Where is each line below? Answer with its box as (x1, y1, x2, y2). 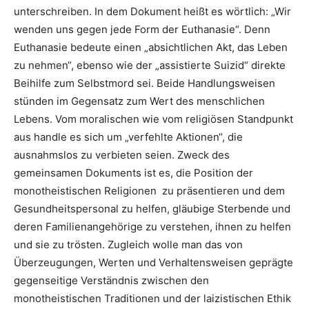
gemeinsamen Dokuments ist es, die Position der (14, 166, 253, 179)
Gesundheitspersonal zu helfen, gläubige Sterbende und (14, 202, 290, 215)
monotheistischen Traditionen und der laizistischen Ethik (14, 292, 291, 305)
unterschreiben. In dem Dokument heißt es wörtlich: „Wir (14, 5, 291, 18)
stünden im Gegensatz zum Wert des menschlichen (14, 94, 265, 108)
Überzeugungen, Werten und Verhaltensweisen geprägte (14, 256, 293, 269)
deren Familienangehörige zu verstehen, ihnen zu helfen (14, 220, 291, 233)
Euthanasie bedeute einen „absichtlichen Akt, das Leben (14, 41, 288, 54)
